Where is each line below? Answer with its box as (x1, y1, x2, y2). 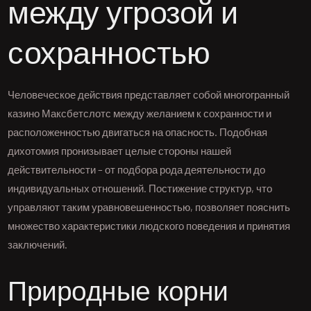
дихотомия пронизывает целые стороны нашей (8, 144, 232, 158)
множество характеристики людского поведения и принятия (8, 219, 291, 233)
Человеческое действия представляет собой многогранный (8, 88, 290, 101)
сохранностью (8, 36, 210, 74)
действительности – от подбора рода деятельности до (8, 163, 266, 176)
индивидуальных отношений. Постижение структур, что (8, 182, 273, 195)
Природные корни (8, 276, 228, 309)
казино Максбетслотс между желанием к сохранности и (8, 107, 272, 120)
